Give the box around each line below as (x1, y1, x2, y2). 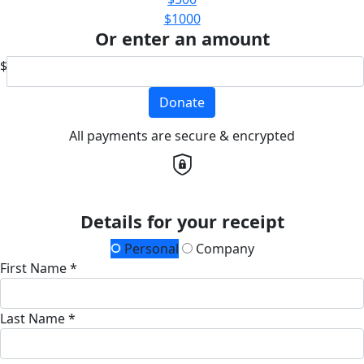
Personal (120, 239, 179, 258)
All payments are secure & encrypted (69, 126, 295, 145)
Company (192, 239, 254, 258)
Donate (159, 93, 205, 111)
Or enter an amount (94, 26, 270, 50)
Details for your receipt (80, 209, 284, 233)
